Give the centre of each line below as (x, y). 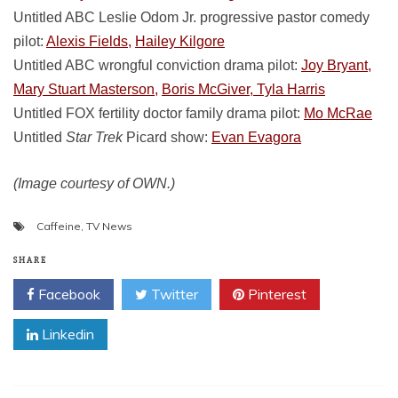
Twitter (173, 294)
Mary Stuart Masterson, (86, 89)
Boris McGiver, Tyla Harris (243, 89)
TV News (109, 226)
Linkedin (66, 334)
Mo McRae (338, 113)
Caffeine (59, 226)
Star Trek (94, 137)
